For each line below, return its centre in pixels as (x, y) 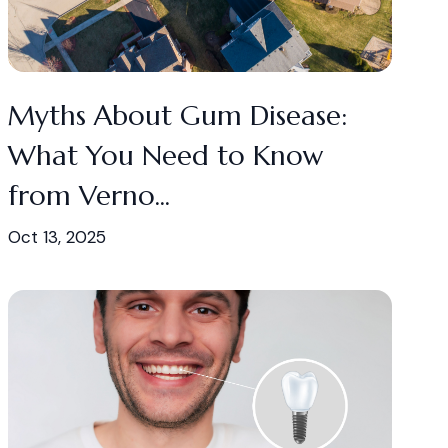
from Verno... (89, 195)
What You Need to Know (166, 155)
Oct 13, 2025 (57, 237)
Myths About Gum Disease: (177, 115)
